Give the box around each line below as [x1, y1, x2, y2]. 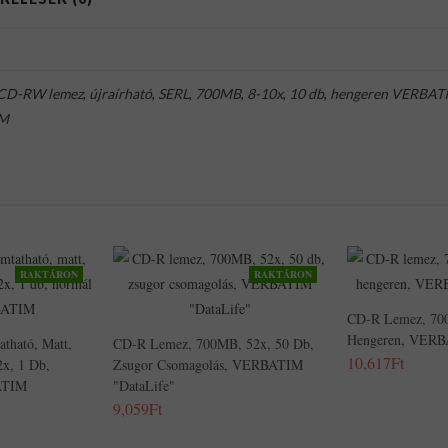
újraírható [89, 85, 152, 102]
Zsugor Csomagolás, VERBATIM [113, 355, 303, 374]
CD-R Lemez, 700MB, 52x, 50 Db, [113, 334, 314, 353]
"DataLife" [113, 376, 175, 395]
